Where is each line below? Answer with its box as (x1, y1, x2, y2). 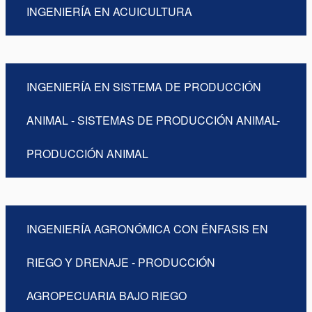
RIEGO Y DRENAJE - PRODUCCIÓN (26, 254, 215, 270)
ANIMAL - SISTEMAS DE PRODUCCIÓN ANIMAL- (26, 112, 280, 128)
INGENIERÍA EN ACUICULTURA (26, 3, 192, 19)
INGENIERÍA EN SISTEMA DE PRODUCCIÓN (26, 79, 261, 95)
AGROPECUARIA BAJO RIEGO (26, 288, 187, 304)
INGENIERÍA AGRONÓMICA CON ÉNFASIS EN (26, 221, 268, 237)
